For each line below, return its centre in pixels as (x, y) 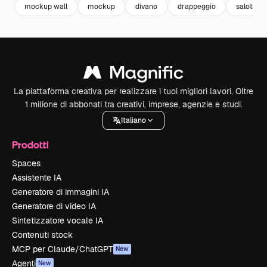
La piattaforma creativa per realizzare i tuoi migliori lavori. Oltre (133, 91)
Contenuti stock (42, 235)
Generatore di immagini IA (60, 192)
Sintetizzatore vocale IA (58, 221)
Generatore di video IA (54, 207)
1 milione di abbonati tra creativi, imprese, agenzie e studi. (133, 105)
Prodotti (30, 145)
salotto (247, 6)
